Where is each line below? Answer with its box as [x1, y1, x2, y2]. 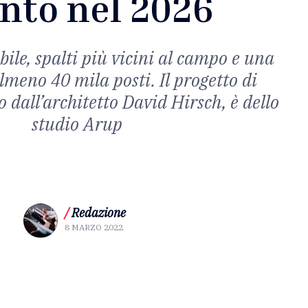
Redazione [71, 204, 126, 221]
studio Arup [32, 112, 122, 136]
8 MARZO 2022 [64, 221, 123, 232]
